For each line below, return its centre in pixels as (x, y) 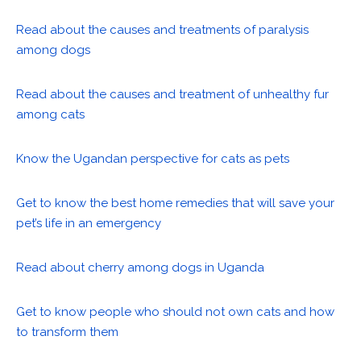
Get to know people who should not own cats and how (175, 312)
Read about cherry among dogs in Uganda (140, 268)
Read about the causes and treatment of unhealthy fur (172, 95)
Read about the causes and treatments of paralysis (162, 30)
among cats (50, 115)
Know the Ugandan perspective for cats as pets (153, 159)
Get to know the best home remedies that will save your (175, 203)
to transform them (67, 332)
